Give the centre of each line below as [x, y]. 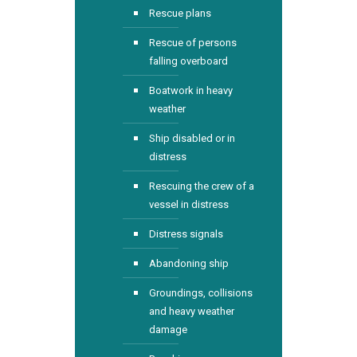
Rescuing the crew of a [202, 186]
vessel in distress [189, 204]
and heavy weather [192, 311]
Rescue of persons [193, 43]
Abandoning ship [189, 263]
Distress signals [186, 234]
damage [168, 330]
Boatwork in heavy [191, 90]
